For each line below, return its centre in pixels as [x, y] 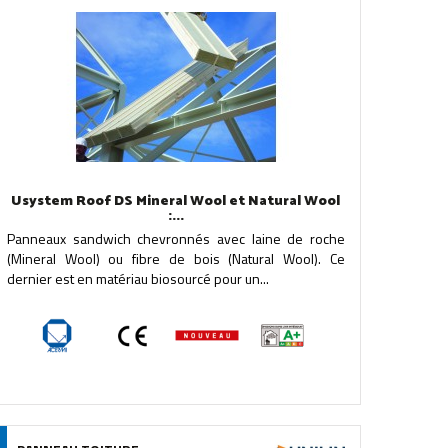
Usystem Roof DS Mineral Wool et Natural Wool [176, 201]
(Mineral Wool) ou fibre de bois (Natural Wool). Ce [175, 258]
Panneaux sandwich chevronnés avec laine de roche [175, 238]
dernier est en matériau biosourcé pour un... [137, 278]
